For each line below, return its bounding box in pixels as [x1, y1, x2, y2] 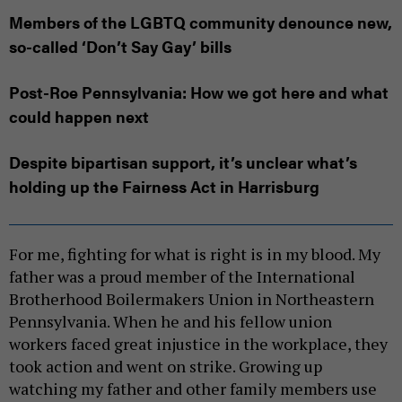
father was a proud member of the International [9, 266, 355, 288]
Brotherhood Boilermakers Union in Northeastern [9, 288, 374, 310]
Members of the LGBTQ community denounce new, [9, 11, 392, 34]
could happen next [9, 105, 149, 128]
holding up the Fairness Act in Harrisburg [9, 175, 319, 198]
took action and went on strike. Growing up [9, 355, 322, 378]
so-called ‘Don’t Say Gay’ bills [9, 35, 232, 58]
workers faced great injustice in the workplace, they [9, 333, 388, 355]
